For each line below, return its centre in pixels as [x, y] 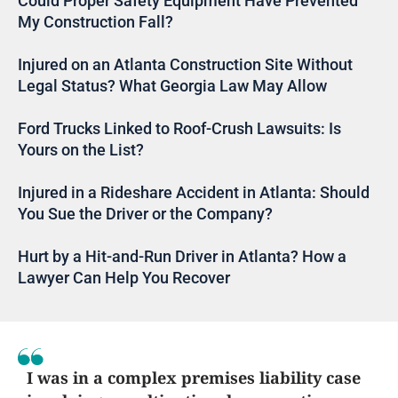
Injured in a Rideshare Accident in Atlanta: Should [194, 193]
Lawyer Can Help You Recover [124, 278]
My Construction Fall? [96, 22]
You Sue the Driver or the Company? [145, 214]
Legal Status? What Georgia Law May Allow [172, 86]
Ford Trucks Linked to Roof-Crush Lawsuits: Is [179, 129]
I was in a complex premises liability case [194, 378]
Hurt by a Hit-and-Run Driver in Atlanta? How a [182, 257]
